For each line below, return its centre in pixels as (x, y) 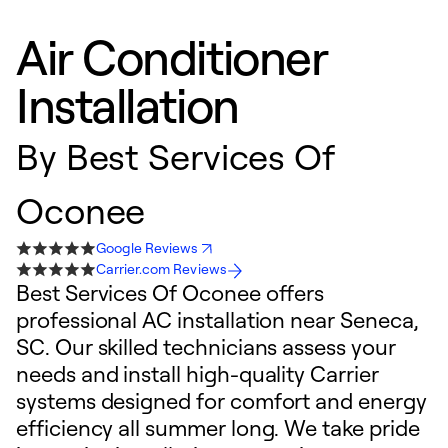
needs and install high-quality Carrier (197, 373)
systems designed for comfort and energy (221, 400)
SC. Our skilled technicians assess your (206, 346)
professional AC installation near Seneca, (217, 319)
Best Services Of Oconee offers (170, 292)
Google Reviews (147, 247)
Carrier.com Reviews (161, 268)
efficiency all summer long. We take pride (218, 427)
